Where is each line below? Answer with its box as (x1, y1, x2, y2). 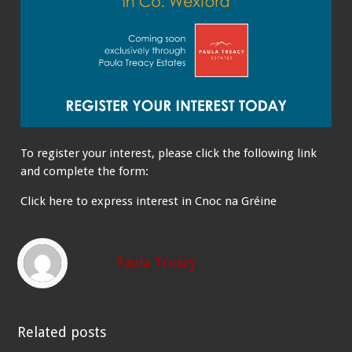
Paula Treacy (115, 254, 197, 271)
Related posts (17, 323, 107, 340)
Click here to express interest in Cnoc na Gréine (20, 193, 277, 208)
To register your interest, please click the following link (20, 145, 317, 160)
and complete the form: (20, 163, 149, 178)
